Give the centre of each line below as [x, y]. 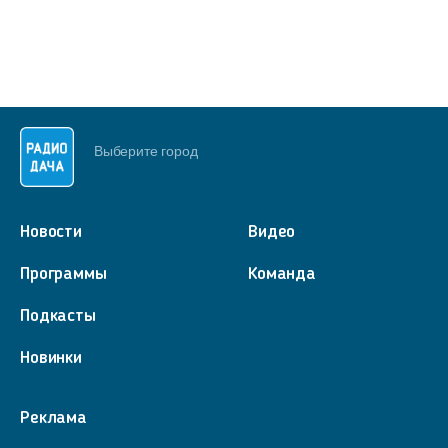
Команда [282, 274]
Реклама [53, 418]
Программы [63, 274]
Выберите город [146, 150]
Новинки [51, 358]
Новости [51, 232]
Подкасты [58, 316]
